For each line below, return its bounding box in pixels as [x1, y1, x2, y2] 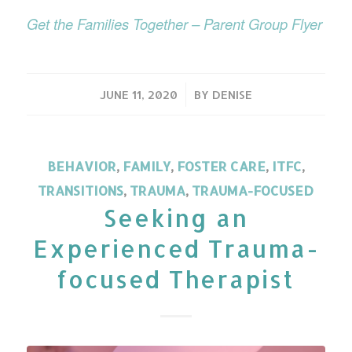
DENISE [211, 87, 252, 103]
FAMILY [122, 158, 170, 175]
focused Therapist [57, 264, 295, 295]
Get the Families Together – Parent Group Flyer [26, 13, 322, 34]
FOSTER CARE [176, 158, 266, 175]
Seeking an [103, 203, 249, 233]
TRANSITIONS [38, 182, 124, 200]
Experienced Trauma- [32, 233, 319, 264]
